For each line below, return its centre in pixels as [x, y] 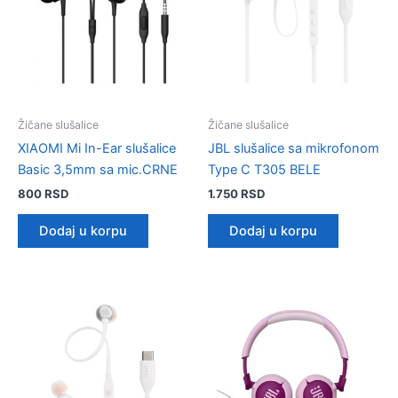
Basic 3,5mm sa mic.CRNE [98, 170]
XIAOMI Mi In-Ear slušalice [97, 149]
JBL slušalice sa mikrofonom [294, 149]
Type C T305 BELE [264, 170]
